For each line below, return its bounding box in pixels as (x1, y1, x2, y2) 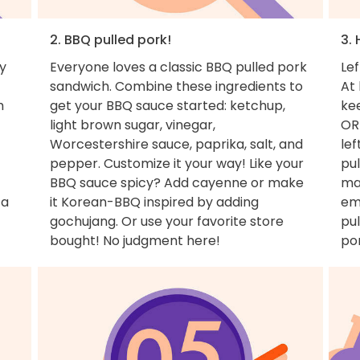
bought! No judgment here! (49, 231, 220, 250)
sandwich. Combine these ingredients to (49, 76, 303, 96)
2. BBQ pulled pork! (49, 30, 171, 49)
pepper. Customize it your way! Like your (49, 153, 304, 173)
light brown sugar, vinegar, (49, 115, 215, 134)
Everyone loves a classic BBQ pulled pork (49, 57, 307, 76)
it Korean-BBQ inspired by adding (49, 192, 259, 211)
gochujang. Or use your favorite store (49, 211, 284, 231)
